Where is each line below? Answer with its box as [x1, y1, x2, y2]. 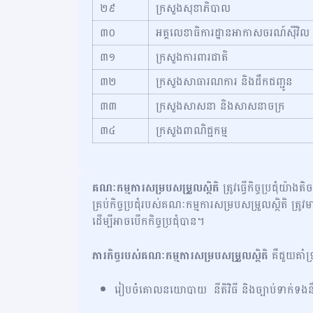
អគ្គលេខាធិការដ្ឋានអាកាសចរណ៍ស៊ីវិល [156, 22, 310, 43]
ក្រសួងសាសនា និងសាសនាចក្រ [156, 96, 285, 116]
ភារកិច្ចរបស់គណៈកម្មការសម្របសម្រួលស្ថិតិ [92, 245, 268, 265]
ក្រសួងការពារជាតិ [156, 47, 228, 67]
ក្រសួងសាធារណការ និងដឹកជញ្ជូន [156, 71, 293, 92]
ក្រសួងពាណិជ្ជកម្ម [156, 120, 228, 140]
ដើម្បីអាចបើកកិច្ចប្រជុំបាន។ [92, 211, 205, 231]
